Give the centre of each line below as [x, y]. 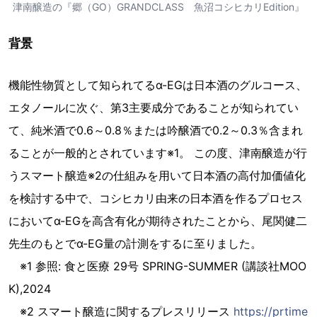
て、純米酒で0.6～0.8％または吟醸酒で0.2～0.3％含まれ [156, 130]
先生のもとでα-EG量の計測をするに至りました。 [135, 243]
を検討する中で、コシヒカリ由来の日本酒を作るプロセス [156, 198]
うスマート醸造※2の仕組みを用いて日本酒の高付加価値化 [157, 175]
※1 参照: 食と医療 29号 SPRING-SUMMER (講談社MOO [157, 266]
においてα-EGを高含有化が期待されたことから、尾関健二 [158, 220]
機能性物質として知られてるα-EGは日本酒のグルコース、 [158, 85]
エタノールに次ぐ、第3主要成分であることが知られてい [154, 107]
